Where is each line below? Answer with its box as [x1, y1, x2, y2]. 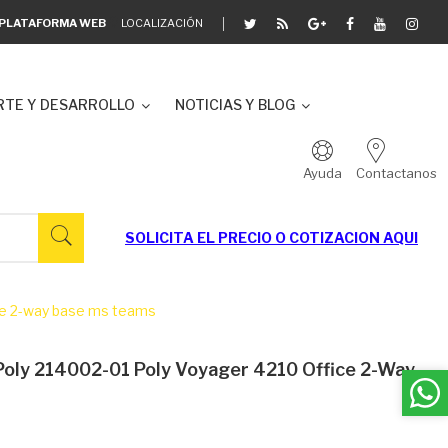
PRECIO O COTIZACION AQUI [218, 229, 418, 246]
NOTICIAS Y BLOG [175, 96, 295, 113]
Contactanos [356, 165, 437, 181]
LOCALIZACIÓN [121, 15, 203, 30]
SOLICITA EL [125, 229, 218, 246]
